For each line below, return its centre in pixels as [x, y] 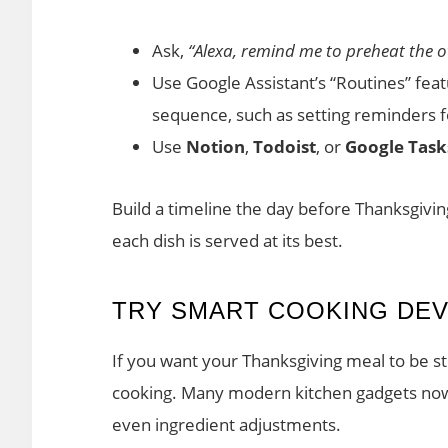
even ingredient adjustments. [226, 424]
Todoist [284, 146]
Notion [215, 146]
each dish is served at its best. [227, 240]
